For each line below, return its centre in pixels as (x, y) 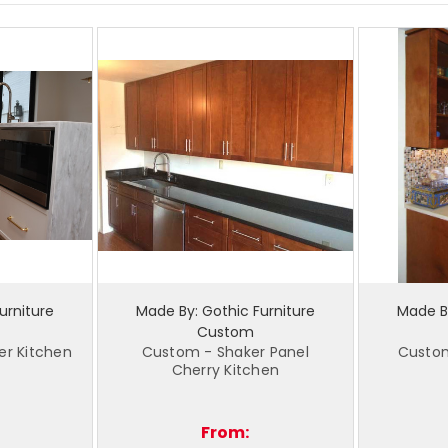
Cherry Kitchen (225, 370)
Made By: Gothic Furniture (225, 311)
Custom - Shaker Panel (225, 352)
